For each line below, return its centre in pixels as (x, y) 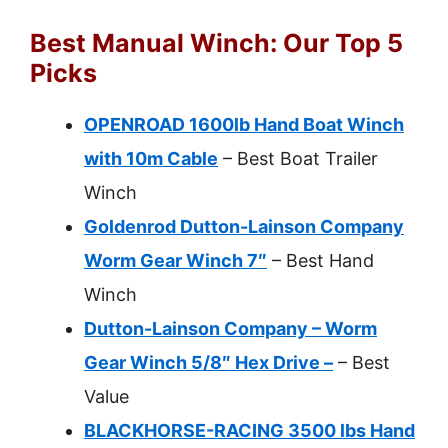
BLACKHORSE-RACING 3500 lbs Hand (249, 430)
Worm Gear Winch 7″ (175, 260)
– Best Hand (320, 260)
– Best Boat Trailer (298, 158)
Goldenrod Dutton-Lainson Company (244, 226)
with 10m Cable (151, 158)
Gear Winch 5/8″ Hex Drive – (208, 362)
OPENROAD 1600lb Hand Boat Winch (244, 124)
